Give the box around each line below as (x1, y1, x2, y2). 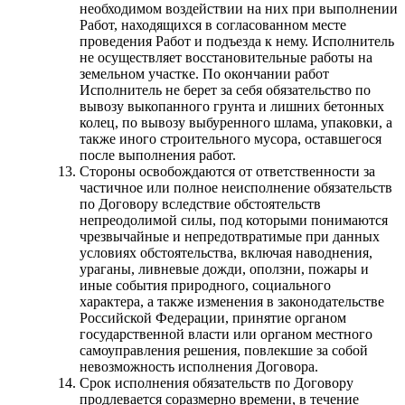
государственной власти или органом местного (80, 325, 372, 342)
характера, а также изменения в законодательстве (80, 293, 384, 309)
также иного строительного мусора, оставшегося (80, 130, 381, 146)
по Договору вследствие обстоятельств (80, 195, 321, 212)
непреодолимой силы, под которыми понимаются (80, 212, 388, 228)
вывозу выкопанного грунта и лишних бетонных (80, 98, 384, 114)
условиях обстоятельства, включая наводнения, (80, 244, 372, 260)
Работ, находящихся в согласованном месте (80, 16, 346, 33)
